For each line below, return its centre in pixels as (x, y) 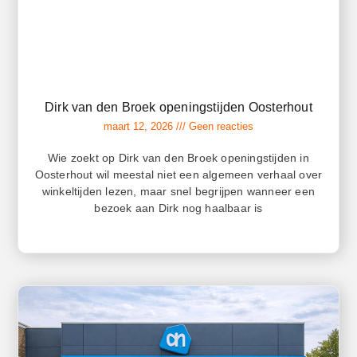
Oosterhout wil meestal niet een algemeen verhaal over (178, 174)
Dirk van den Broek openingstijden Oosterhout (178, 107)
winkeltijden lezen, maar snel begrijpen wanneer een (178, 191)
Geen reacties (220, 126)
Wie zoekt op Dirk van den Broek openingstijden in (178, 157)
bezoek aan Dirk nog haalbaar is (178, 208)
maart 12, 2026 (140, 126)
